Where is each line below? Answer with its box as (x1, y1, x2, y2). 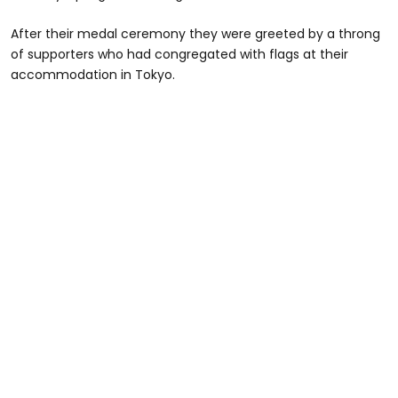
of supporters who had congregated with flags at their (11, 44, 348, 63)
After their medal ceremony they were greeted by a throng (11, 24, 380, 43)
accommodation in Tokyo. (11, 65, 175, 84)
